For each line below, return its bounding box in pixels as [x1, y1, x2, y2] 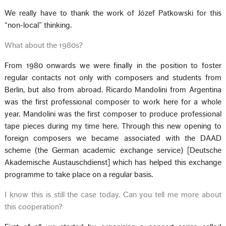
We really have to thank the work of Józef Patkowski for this [5, 9, 221, 17]
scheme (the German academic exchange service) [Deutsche [5, 146, 221, 154]
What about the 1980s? [5, 41, 83, 49]
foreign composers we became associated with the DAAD [5, 134, 221, 142]
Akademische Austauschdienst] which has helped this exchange [5, 158, 221, 166]
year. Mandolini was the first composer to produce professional [5, 109, 221, 118]
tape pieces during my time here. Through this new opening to [5, 122, 221, 130]
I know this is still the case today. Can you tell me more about [5, 190, 221, 199]
